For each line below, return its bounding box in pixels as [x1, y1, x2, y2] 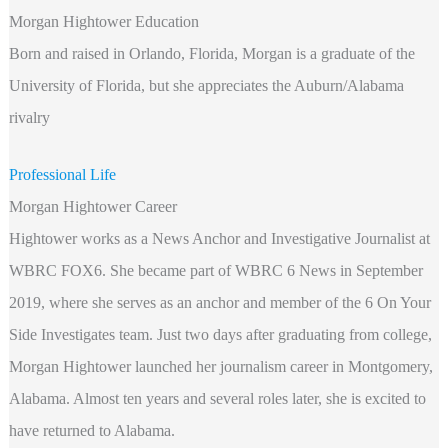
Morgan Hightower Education [8, 12, 199, 30]
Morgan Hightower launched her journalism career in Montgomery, [8, 358, 433, 376]
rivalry [8, 108, 50, 126]
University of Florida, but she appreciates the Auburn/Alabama [8, 76, 404, 94]
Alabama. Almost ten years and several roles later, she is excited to [8, 390, 426, 408]
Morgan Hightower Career [8, 198, 177, 216]
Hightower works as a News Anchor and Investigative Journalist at [8, 230, 430, 248]
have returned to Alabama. [8, 422, 175, 440]
